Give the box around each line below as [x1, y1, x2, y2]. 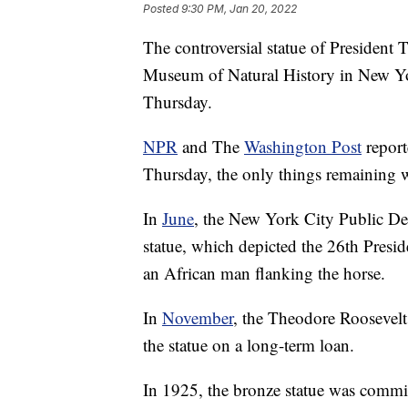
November [162, 306, 233, 330]
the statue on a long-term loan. [143, 333, 354, 357]
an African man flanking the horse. [143, 261, 385, 285]
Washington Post [244, 135, 362, 158]
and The [178, 135, 244, 158]
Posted [143, 2, 181, 16]
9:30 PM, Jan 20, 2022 [181, 2, 297, 16]
